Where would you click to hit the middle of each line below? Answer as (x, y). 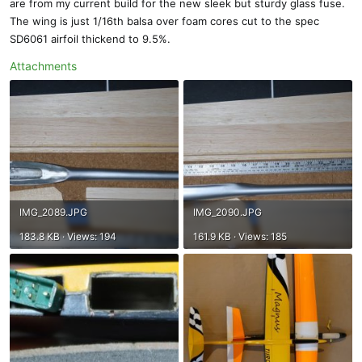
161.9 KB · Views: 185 (240, 236)
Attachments (43, 65)
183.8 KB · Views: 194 (68, 236)
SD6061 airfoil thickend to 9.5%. (90, 38)
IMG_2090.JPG (227, 212)
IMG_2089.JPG (53, 212)
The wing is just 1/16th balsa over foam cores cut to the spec (164, 21)
